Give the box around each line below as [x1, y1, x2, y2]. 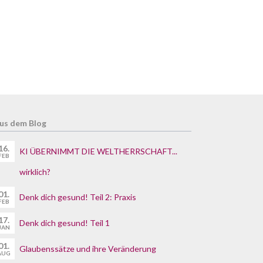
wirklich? [19, 167, 51, 177]
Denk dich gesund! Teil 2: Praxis [19, 192, 137, 203]
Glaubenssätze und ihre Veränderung [19, 244, 157, 254]
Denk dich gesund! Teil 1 [19, 218, 110, 228]
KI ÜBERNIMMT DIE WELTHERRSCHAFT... [19, 146, 178, 157]
